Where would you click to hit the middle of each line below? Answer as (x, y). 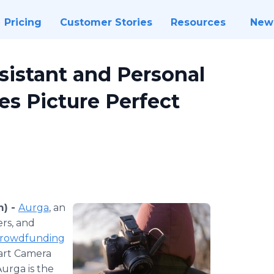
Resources (198, 22)
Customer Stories (106, 22)
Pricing (23, 22)
